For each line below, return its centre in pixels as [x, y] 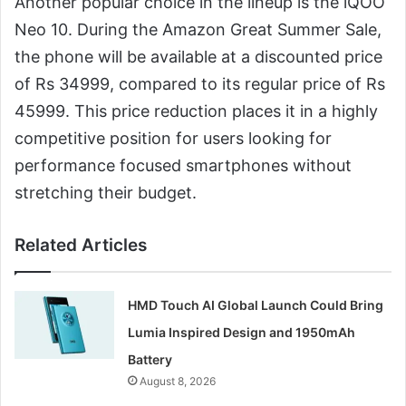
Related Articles [81, 245]
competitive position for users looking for [173, 138]
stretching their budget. [106, 192]
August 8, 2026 [178, 381]
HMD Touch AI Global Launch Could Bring [256, 304]
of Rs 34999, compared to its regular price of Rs [200, 83]
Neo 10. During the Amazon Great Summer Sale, [198, 29]
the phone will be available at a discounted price [198, 56]
